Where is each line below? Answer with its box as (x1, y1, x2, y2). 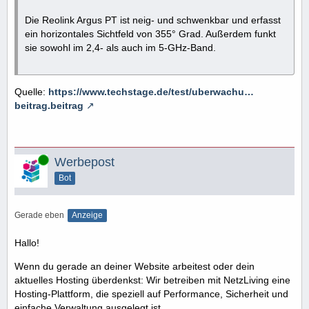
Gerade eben (14, 210, 64, 220)
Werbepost (54, 154, 114, 169)
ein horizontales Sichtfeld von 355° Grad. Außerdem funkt (25, 28, 276, 39)
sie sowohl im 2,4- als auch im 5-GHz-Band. (25, 41, 216, 53)
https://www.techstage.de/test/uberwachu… (48, 86, 254, 97)
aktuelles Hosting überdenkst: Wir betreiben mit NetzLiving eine (14, 274, 290, 286)
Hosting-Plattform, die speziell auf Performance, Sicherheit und (14, 288, 288, 299)
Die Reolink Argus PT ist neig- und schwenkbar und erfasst (25, 14, 281, 26)
